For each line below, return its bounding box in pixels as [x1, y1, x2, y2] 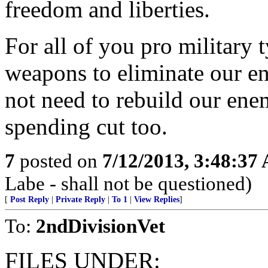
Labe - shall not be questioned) [5, 172, 252, 194]
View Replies [134, 195, 179, 204]
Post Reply [10, 195, 49, 204]
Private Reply [56, 195, 105, 204]
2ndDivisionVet [36, 215, 165, 237]
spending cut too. [5, 114, 167, 139]
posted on [15, 150, 102, 172]
